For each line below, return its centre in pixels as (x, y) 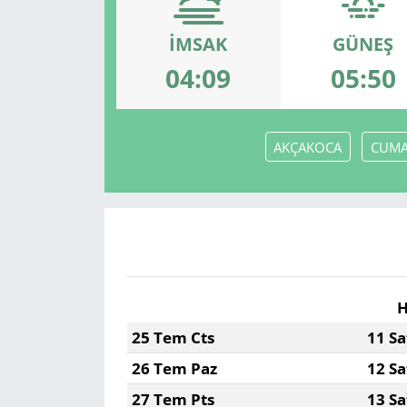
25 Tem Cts (173, 338)
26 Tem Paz (174, 369)
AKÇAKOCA (308, 147)
